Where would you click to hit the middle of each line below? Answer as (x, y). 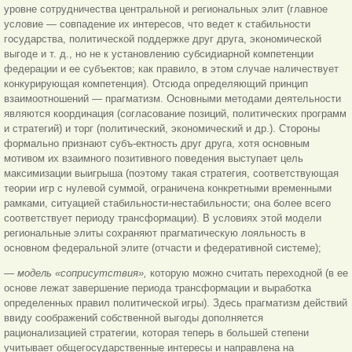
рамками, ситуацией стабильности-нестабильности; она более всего (167, 203)
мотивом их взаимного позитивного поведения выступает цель (154, 158)
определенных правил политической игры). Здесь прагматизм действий (176, 302)
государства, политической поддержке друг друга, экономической (163, 38)
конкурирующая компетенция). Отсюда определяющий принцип (156, 83)
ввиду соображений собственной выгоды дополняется (134, 317)
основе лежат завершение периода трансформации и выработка (158, 288)
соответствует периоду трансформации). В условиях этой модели (163, 218)
